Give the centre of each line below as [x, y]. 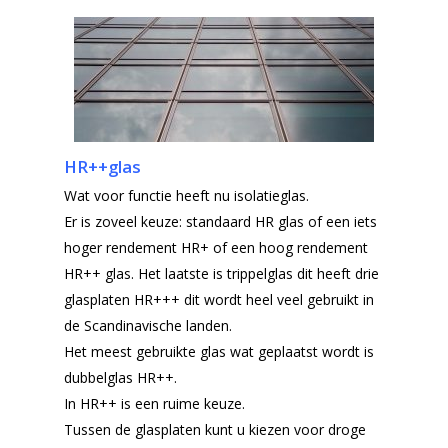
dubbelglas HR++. [120, 377]
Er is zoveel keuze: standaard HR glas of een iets [220, 221]
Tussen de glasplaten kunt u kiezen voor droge [215, 429]
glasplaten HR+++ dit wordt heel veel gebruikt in [219, 299]
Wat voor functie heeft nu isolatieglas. [186, 195]
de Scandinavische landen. [148, 325]
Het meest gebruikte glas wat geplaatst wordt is [219, 351]
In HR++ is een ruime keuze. [154, 403]
